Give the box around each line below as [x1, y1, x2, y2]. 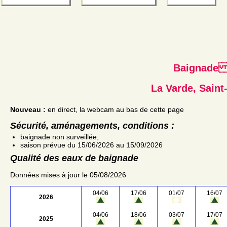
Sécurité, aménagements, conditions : [10, 120, 174, 131]
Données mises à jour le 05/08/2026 [10, 170, 126, 179]
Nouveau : [10, 105, 46, 113]
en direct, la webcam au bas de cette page [46, 105, 184, 113]
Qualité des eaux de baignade [10, 153, 138, 163]
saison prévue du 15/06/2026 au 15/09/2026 [20, 140, 163, 149]
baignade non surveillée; [20, 132, 99, 141]
